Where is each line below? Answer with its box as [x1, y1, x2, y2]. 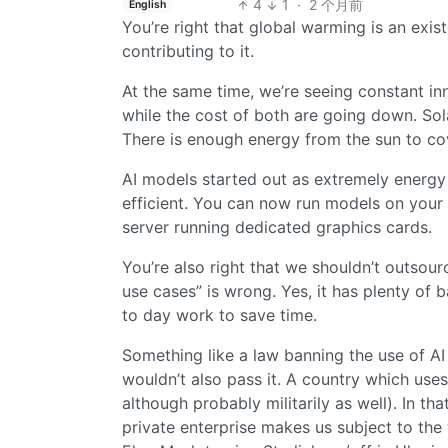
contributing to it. [122, 41, 254, 62]
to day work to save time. [122, 305, 317, 326]
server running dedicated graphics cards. [122, 217, 432, 238]
